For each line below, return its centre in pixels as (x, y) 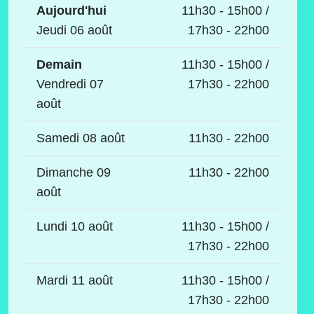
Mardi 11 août (75, 280)
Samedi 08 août (81, 138)
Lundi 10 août (75, 226)
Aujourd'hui (71, 10)
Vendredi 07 (70, 84)
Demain (59, 64)
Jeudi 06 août (74, 30)
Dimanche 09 (74, 172)
